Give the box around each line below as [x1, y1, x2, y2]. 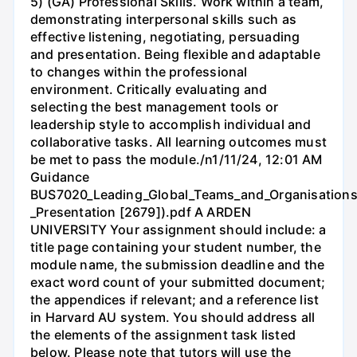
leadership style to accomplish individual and [30, 116, 312, 133]
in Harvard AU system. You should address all [30, 309, 316, 326]
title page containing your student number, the [30, 239, 321, 256]
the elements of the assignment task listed [30, 327, 296, 343]
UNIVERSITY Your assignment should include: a [30, 222, 327, 238]
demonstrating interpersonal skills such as [30, 11, 296, 28]
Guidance [30, 169, 90, 186]
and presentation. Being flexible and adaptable [30, 46, 320, 63]
